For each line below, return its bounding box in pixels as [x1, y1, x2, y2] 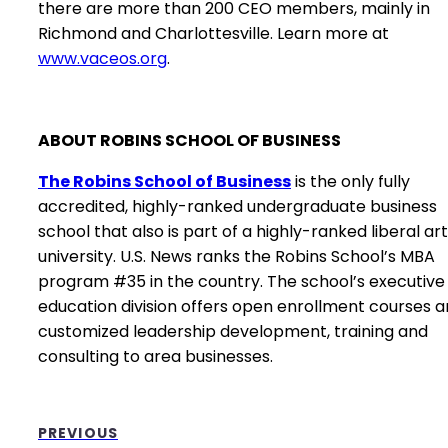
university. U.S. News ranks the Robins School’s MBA [38, 245, 435, 268]
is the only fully [291, 170, 410, 193]
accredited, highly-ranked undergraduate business [38, 195, 437, 218]
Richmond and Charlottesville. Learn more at [38, 22, 389, 45]
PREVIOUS [38, 423, 118, 443]
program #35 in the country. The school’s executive [38, 270, 445, 293]
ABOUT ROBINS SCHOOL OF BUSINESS [38, 129, 341, 152]
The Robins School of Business [38, 170, 291, 193]
